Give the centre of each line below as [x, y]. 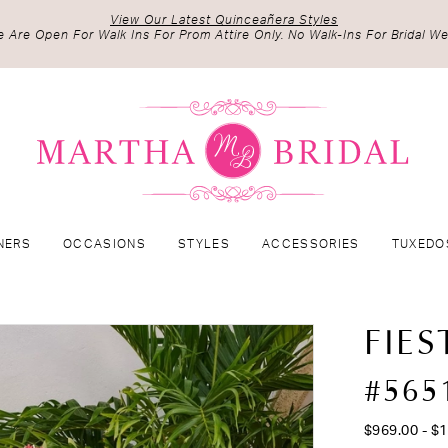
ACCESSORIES [311, 244]
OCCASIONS [105, 244]
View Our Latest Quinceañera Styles [224, 20]
